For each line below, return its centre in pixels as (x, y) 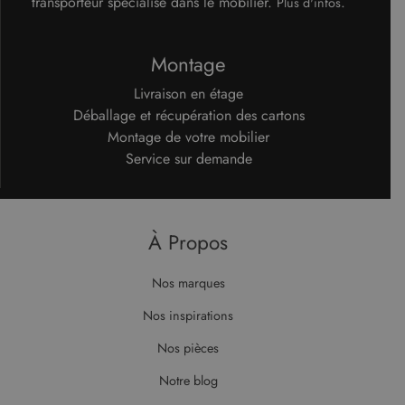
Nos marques (188, 283)
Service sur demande (188, 158)
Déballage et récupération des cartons (188, 115)
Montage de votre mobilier (188, 137)
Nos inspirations (188, 315)
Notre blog (188, 380)
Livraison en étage (188, 93)
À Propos (188, 242)
